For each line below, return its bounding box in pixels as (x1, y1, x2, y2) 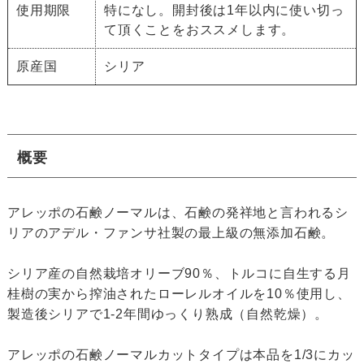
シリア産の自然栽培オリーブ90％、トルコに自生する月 (6, 266, 351, 281)
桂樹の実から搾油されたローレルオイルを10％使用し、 (6, 287, 351, 301)
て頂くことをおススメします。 (103, 22, 296, 37)
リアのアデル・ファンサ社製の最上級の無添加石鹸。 (6, 226, 336, 240)
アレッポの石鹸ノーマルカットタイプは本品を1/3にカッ (6, 348, 355, 362)
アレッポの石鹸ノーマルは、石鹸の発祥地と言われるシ (6, 206, 349, 220)
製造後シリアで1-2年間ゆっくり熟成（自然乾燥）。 (6, 307, 328, 322)
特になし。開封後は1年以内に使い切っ (103, 2, 344, 17)
